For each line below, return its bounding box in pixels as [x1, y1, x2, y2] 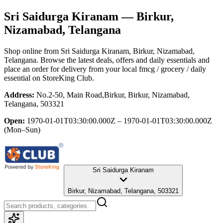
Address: [4, 90, 34, 99]
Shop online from [4, 46, 61, 55]
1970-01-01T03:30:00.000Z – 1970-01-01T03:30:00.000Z [27, 116, 212, 125]
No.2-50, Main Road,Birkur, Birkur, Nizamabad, [36, 90, 190, 99]
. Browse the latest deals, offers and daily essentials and [36, 55, 210, 64]
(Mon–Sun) [4, 125, 40, 134]
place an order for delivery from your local [4, 64, 137, 73]
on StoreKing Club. [30, 73, 94, 82]
